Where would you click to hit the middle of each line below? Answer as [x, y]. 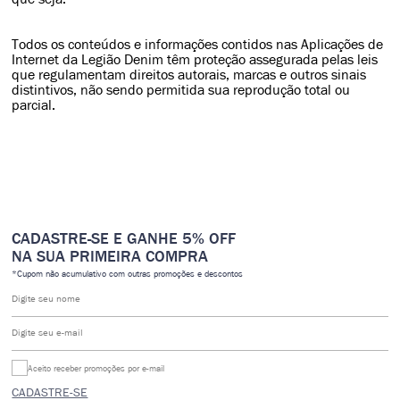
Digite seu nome [46, 298]
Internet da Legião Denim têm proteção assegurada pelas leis [195, 59]
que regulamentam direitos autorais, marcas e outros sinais [189, 75]
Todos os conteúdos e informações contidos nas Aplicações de [198, 44]
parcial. [34, 105]
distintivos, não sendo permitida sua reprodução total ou [181, 90]
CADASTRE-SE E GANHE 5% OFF [129, 238]
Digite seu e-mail [48, 332]
